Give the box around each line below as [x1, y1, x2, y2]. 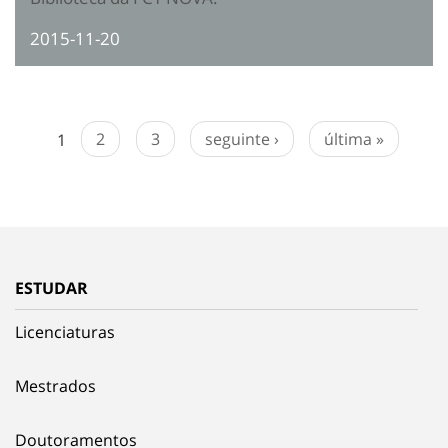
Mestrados [15, 375, 96, 398]
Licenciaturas [15, 321, 115, 344]
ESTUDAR [15, 277, 88, 300]
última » [323, 128, 384, 151]
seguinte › [204, 128, 279, 151]
